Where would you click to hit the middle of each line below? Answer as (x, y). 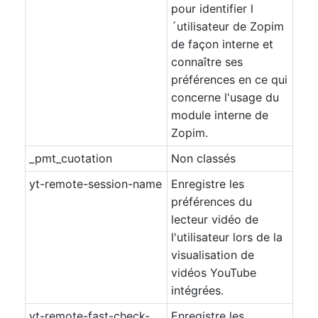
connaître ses (207, 62)
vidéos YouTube (214, 273)
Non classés (203, 158)
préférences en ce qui (229, 79)
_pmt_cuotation (71, 158)
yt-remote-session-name (95, 184)
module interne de (220, 115)
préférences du (212, 202)
